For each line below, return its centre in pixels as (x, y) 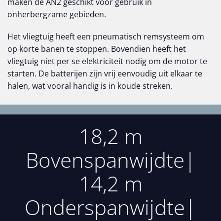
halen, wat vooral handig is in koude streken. (90, 86)
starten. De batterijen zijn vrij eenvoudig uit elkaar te (105, 74)
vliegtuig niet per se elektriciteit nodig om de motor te (107, 61)
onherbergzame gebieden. (57, 14)
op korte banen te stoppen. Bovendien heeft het (97, 49)
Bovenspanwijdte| (110, 160)
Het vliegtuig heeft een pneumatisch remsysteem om (106, 37)
